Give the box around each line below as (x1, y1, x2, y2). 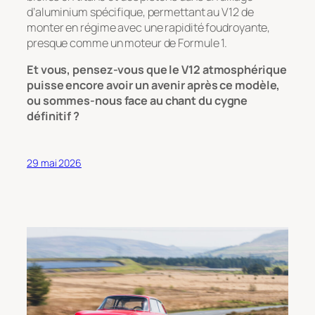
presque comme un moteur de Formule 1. (27, 34, 228, 51)
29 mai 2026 (27, 156, 82, 170)
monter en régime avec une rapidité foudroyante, (27, 19, 271, 35)
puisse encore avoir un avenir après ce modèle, (27, 77, 281, 94)
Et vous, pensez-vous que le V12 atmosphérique (27, 62, 287, 78)
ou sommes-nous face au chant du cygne (27, 93, 248, 109)
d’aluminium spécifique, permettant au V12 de (27, 4, 254, 20)
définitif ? (27, 108, 79, 124)
